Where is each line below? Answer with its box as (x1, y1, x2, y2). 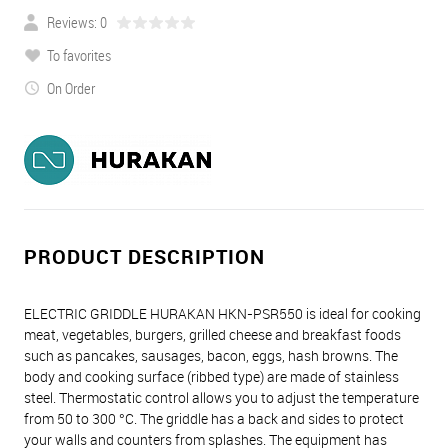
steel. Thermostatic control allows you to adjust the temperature (24, 388, 419, 407)
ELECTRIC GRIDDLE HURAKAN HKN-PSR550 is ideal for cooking (24, 304, 421, 323)
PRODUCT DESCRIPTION (24, 243, 265, 270)
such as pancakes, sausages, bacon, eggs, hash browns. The (24, 346, 398, 365)
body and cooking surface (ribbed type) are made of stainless (24, 367, 399, 386)
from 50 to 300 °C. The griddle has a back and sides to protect (24, 409, 404, 428)
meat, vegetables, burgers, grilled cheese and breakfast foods (24, 325, 401, 344)
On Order (47, 78, 95, 98)
